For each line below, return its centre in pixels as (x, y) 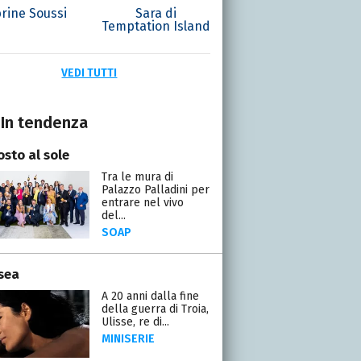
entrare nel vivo (142, 202)
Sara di (156, 13)
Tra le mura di (137, 176)
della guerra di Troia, (155, 309)
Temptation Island (156, 26)
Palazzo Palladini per (155, 189)
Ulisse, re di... (135, 322)
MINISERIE (128, 338)
